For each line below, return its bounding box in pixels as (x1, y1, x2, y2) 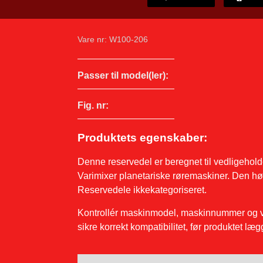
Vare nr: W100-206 (77, 34, 148, 44)
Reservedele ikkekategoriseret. (77, 185, 207, 195)
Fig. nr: (77, 100, 109, 110)
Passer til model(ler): (77, 70, 168, 80)
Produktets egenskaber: (77, 131, 207, 144)
